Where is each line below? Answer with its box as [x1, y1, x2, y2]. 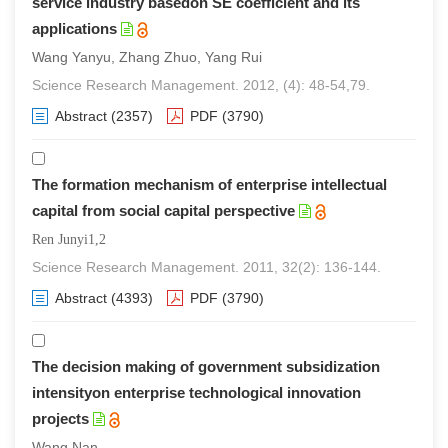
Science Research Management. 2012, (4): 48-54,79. [32, 77, 370, 93]
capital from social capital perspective [32, 202, 295, 219]
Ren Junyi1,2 [32, 232, 106, 247]
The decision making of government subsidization [32, 358, 380, 375]
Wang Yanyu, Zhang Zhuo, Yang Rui [32, 49, 262, 65]
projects [32, 410, 89, 427]
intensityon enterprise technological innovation [32, 384, 361, 401]
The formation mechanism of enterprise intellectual [32, 176, 387, 193]
